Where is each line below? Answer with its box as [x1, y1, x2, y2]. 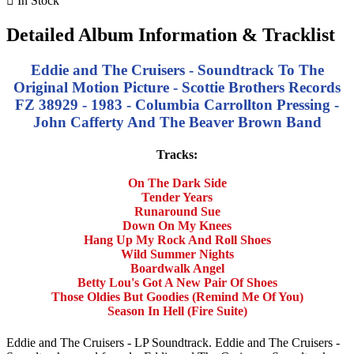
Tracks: [156, 148, 198, 162]
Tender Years [141, 190, 213, 205]
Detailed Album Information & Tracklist [6, 24, 335, 46]
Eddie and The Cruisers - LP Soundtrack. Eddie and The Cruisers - [6, 335, 340, 349]
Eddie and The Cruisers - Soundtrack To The [30, 62, 324, 79]
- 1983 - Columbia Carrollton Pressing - [78, 96, 339, 114]
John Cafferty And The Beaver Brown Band [32, 114, 322, 131]
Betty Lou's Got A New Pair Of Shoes [77, 276, 277, 290]
